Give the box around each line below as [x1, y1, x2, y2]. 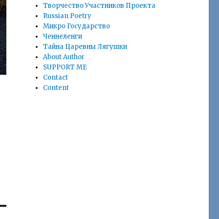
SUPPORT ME [43, 63, 88, 72]
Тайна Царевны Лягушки [43, 43, 128, 51]
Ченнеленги [43, 32, 83, 41]
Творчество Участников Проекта [43, 1, 156, 10]
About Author [43, 53, 85, 62]
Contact [43, 73, 68, 82]
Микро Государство [43, 22, 110, 31]
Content [43, 84, 69, 92]
